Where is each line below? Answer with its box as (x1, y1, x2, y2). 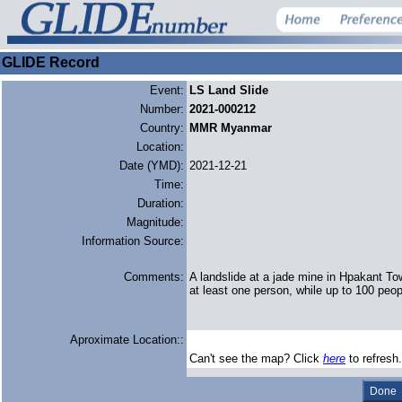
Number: (140, 102, 184, 116)
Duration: (137, 197, 184, 210)
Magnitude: (127, 215, 184, 229)
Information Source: (82, 234, 184, 248)
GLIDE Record (2, 55, 100, 70)
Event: (150, 83, 184, 97)
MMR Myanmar (189, 121, 272, 135)
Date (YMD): (119, 159, 184, 172)
